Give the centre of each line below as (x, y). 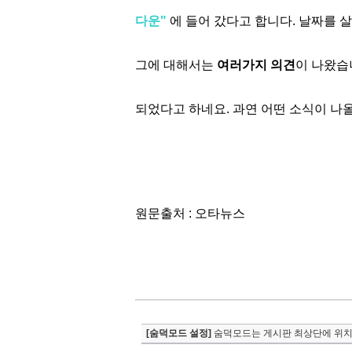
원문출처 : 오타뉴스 (190, 213)
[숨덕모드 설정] (179, 333)
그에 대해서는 (176, 65)
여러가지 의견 (256, 65)
